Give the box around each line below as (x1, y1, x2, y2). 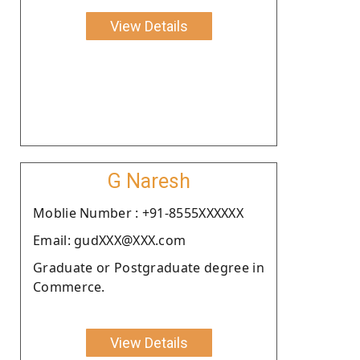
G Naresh (107, 169, 190, 193)
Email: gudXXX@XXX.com (33, 231, 186, 249)
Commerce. (33, 277, 105, 296)
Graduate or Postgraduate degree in (33, 258, 264, 276)
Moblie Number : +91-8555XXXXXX (33, 203, 243, 222)
